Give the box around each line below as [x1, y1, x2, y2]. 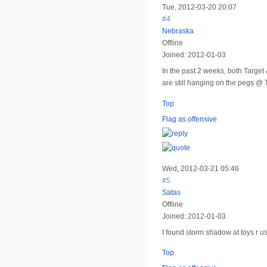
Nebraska [162, 27, 194, 36]
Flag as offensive [162, 114, 217, 123]
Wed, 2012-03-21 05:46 [162, 164, 239, 173]
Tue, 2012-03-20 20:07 [162, 3, 237, 12]
